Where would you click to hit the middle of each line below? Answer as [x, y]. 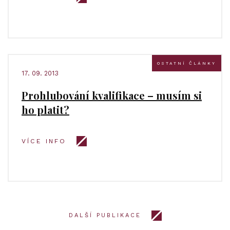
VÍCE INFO [44, 141]
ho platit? [45, 110]
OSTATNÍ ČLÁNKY [187, 63]
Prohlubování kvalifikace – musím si [112, 95]
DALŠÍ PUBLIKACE [105, 215]
